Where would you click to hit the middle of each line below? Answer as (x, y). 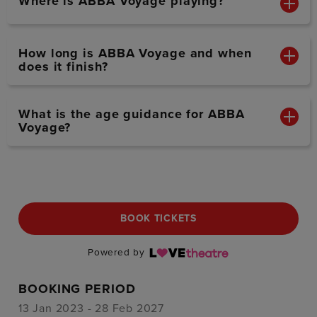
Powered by (118, 253)
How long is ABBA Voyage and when (135, 53)
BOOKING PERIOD (77, 289)
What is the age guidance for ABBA (132, 114)
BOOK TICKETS (158, 219)
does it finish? (63, 67)
